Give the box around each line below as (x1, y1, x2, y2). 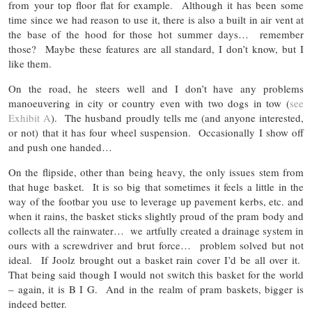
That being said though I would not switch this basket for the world (8, 267, 304, 281)
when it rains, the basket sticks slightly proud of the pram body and (8, 208, 304, 223)
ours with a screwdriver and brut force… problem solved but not (8, 237, 304, 252)
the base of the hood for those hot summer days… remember (8, 26, 304, 41)
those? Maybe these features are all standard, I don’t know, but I (8, 41, 304, 56)
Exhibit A (8, 110, 52, 125)
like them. (8, 56, 52, 70)
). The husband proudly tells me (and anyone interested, (51, 110, 304, 125)
